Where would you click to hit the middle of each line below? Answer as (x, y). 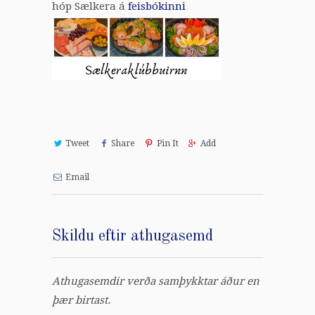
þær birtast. (81, 301)
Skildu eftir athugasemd (133, 237)
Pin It (167, 144)
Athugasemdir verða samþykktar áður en (156, 282)
